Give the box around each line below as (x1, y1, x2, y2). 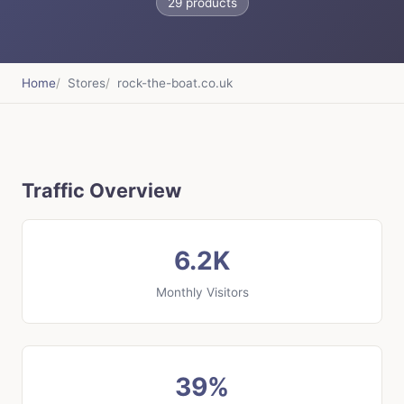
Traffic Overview (22, 179, 181, 203)
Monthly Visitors (155, 285, 249, 300)
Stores (68, 76, 106, 91)
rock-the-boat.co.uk (117, 76, 233, 91)
